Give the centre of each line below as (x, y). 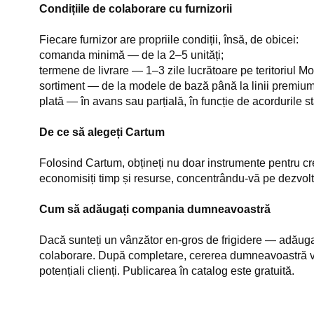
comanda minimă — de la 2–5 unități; (131, 55)
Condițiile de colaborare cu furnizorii (136, 9)
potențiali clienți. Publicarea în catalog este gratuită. (167, 271)
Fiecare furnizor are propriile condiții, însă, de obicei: (169, 40)
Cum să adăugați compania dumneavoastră (155, 209)
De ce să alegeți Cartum (102, 132)
